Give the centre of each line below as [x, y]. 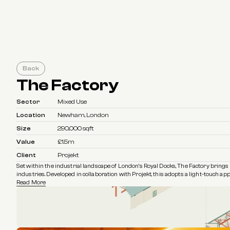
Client [26, 155]
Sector [28, 102]
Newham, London [83, 115]
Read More [31, 182]
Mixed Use [72, 102]
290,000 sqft [76, 128]
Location [31, 115]
